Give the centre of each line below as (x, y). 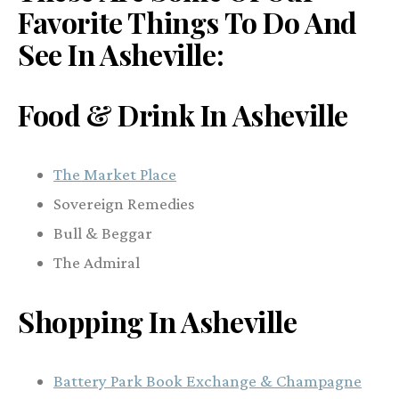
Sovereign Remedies (124, 203)
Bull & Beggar (103, 232)
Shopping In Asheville (158, 321)
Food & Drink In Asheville (183, 114)
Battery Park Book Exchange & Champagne (208, 380)
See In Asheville (117, 53)
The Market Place (115, 174)
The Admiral (97, 262)
